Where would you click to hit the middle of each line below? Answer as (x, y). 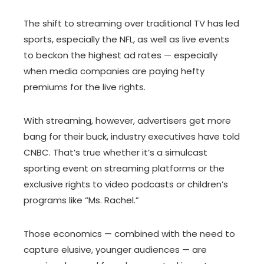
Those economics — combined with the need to (129, 234)
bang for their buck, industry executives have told (132, 136)
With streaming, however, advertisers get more (127, 121)
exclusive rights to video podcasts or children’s (126, 184)
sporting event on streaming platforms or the (124, 168)
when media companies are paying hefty (114, 71)
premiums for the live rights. (85, 87)
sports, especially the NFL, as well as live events (126, 39)
